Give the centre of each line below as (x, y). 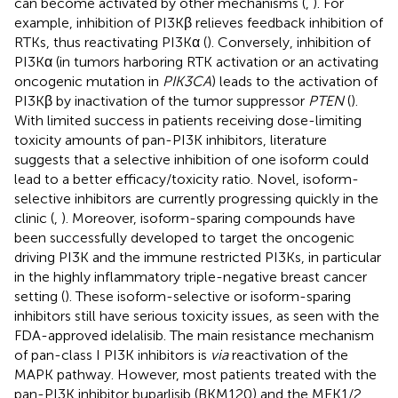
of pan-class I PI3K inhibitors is (112, 354)
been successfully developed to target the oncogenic (184, 237)
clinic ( (34, 218)
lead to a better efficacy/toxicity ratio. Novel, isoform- (187, 179)
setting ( (40, 296)
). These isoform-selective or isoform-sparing (208, 296)
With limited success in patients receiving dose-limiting (188, 120)
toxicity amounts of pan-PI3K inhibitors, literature (171, 139)
